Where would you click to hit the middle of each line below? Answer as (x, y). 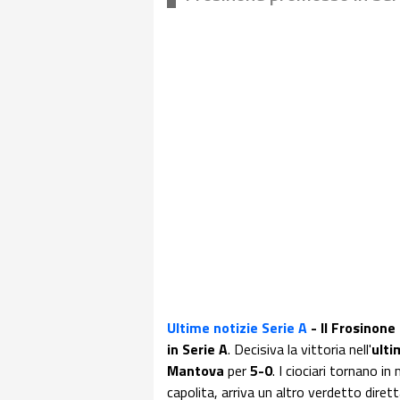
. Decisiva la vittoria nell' (300, 349)
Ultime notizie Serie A (237, 328)
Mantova (196, 371)
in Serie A (197, 349)
